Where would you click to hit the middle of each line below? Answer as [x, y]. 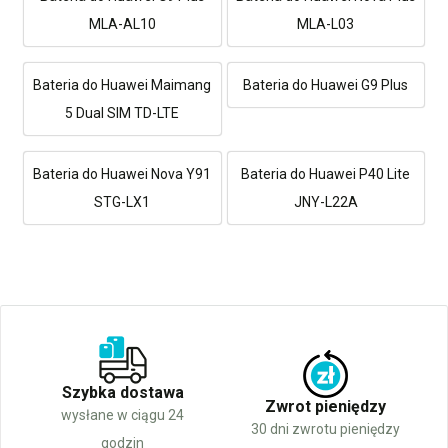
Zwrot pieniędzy [325, 406]
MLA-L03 [326, 23]
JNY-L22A [325, 201]
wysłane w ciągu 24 [122, 414]
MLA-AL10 [122, 23]
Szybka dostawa [122, 392]
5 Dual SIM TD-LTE [122, 112]
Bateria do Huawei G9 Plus [326, 84]
